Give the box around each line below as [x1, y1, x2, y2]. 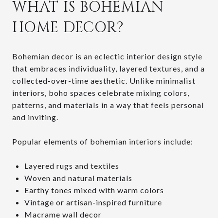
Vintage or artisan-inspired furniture [24, 197, 162, 207]
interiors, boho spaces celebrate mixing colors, [12, 88, 189, 97]
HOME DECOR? [12, 18, 124, 37]
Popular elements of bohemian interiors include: [12, 136, 193, 146]
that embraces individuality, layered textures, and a [12, 63, 205, 73]
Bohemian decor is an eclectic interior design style [12, 51, 202, 61]
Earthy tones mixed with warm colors [24, 185, 164, 195]
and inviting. [12, 112, 58, 122]
